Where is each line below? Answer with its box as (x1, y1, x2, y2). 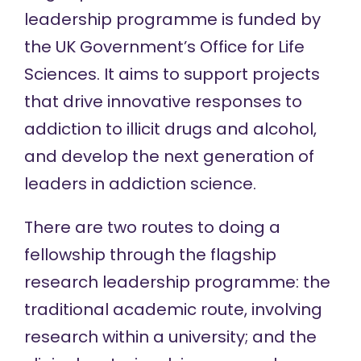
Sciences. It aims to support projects (23, 63, 320, 85)
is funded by (217, 8, 321, 31)
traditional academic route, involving (23, 298, 322, 321)
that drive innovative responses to (23, 90, 302, 113)
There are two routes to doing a (23, 216, 280, 239)
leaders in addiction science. (23, 172, 256, 195)
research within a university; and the (23, 326, 317, 348)
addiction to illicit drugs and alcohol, (23, 118, 317, 140)
